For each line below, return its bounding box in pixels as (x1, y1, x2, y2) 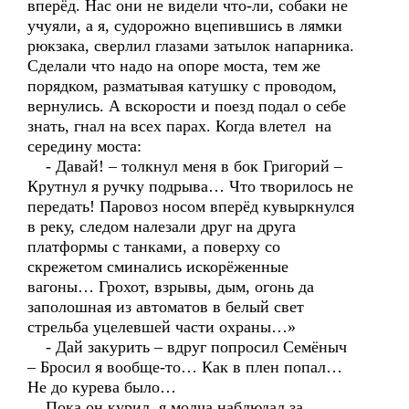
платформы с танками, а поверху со (27, 237, 280, 256)
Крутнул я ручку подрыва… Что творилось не (27, 177, 353, 195)
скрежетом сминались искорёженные (27, 257, 288, 276)
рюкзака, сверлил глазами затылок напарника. (27, 37, 354, 55)
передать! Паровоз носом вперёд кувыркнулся (27, 197, 354, 215)
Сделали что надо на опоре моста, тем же (27, 57, 320, 75)
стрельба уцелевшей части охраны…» (27, 318, 296, 336)
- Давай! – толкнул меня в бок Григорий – (27, 157, 342, 175)
